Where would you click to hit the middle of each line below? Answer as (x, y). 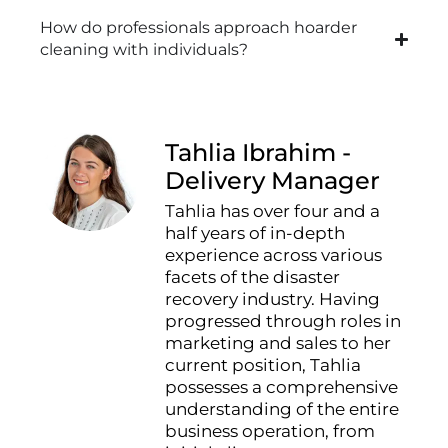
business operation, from (270, 431)
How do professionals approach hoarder (198, 28)
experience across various (273, 255)
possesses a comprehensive (281, 387)
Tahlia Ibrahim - (258, 153)
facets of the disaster (252, 277)
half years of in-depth (255, 233)
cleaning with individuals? (144, 50)
